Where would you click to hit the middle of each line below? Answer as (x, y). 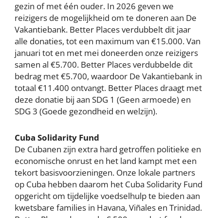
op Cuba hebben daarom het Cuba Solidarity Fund (109, 184)
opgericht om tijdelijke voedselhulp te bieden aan (107, 196)
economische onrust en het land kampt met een (106, 161)
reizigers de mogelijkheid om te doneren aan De (106, 18)
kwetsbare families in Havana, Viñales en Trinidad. (108, 208)
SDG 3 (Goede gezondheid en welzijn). (86, 111)
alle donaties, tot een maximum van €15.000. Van (108, 41)
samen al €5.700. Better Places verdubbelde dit (104, 64)
